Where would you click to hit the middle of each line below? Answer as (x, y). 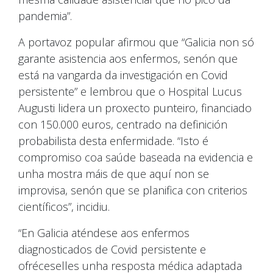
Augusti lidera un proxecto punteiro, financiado (135, 108)
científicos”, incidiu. (64, 206)
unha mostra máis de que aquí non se (114, 173)
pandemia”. (45, 16)
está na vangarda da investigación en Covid (123, 75)
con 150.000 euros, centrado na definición (123, 124)
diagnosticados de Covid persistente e (112, 249)
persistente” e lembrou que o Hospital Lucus (130, 91)
